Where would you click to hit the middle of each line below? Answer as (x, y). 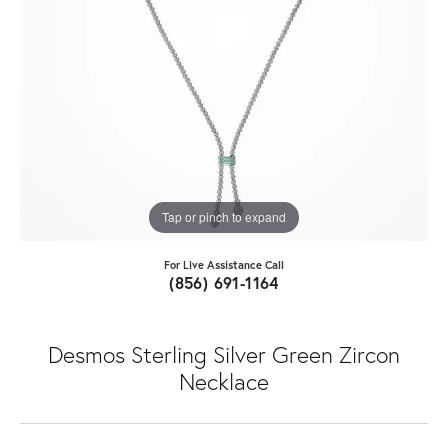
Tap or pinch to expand (224, 217)
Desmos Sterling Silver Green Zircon (224, 353)
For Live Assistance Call (224, 264)
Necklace (224, 380)
